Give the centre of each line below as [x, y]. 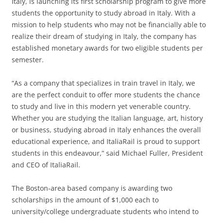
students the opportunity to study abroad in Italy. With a [104, 13]
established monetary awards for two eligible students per [107, 48]
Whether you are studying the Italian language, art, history [107, 118]
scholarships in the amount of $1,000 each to [85, 200]
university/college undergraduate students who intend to [105, 211]
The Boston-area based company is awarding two [92, 188]
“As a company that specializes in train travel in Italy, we [103, 83]
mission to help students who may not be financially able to [109, 24]
